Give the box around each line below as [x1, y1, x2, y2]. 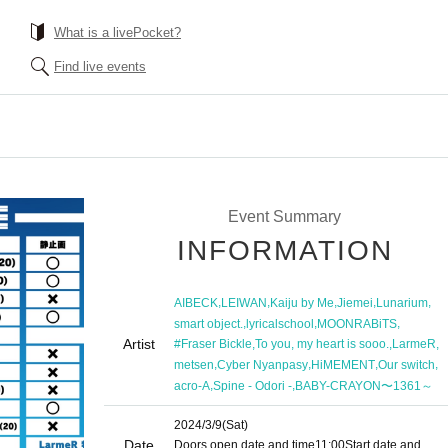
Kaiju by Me [270, 295, 334, 310]
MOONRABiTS [317, 316, 397, 331]
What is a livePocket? [54, 25, 181, 40]
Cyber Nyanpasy [217, 358, 308, 373]
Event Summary [227, 208, 341, 225]
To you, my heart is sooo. [255, 337, 389, 352]
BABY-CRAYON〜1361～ [295, 379, 433, 394]
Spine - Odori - [213, 379, 292, 394]
